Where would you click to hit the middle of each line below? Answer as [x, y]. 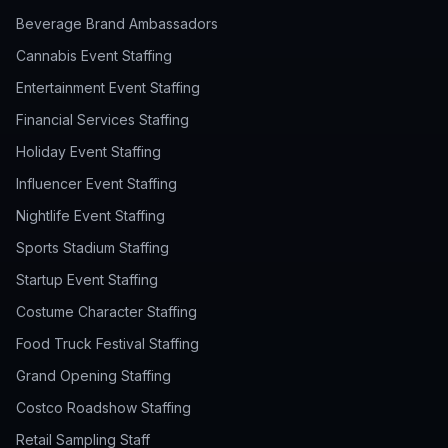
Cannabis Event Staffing [94, 55]
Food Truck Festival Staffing [107, 343]
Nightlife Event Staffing [90, 215]
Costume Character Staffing [106, 311]
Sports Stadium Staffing [92, 247]
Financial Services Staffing [102, 119]
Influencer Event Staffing [96, 183]
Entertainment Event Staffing [108, 87]
